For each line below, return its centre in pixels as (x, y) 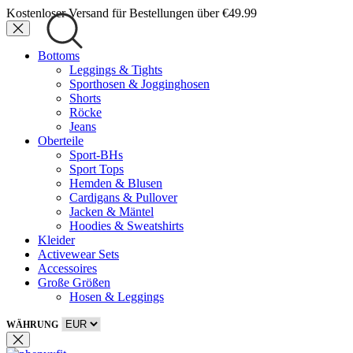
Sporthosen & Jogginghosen (139, 84)
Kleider (56, 240)
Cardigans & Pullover (123, 197)
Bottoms (59, 56)
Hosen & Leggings (117, 297)
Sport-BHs (96, 155)
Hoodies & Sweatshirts (126, 226)
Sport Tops (97, 169)
